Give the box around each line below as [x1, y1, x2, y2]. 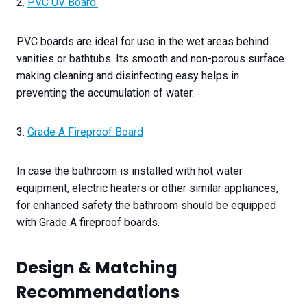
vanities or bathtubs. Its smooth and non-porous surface [16, 52, 284, 66]
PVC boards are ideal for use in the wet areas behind [16, 35, 269, 49]
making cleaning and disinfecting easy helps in [16, 69, 239, 83]
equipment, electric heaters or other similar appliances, [16, 182, 278, 195]
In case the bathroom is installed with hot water [16, 164, 243, 178]
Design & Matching [16, 256, 177, 280]
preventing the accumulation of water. [16, 86, 199, 100]
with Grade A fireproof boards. [16, 216, 160, 230]
